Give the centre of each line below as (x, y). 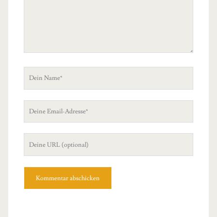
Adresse (36, 129)
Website (36, 151)
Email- (34, 117)
